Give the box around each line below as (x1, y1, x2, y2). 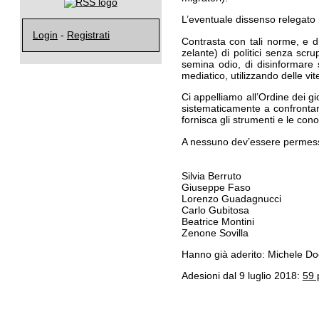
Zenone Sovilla (181, 226, 249, 239)
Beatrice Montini (181, 215, 254, 227)
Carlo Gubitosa (181, 204, 249, 216)
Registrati (66, 29, 110, 41)
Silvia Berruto (181, 169, 241, 182)
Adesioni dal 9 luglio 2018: (181, 270, 303, 282)
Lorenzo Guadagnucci (181, 192, 281, 204)
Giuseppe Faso (181, 181, 251, 193)
